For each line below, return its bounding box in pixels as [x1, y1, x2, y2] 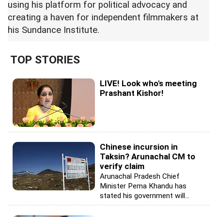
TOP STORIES [10, 53, 80, 66]
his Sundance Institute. [8, 24, 99, 35]
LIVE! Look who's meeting [100, 78, 197, 88]
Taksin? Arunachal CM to [100, 151, 195, 161]
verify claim [100, 161, 144, 171]
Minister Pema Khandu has [100, 181, 186, 190]
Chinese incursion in [100, 141, 178, 152]
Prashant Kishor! [100, 88, 164, 98]
